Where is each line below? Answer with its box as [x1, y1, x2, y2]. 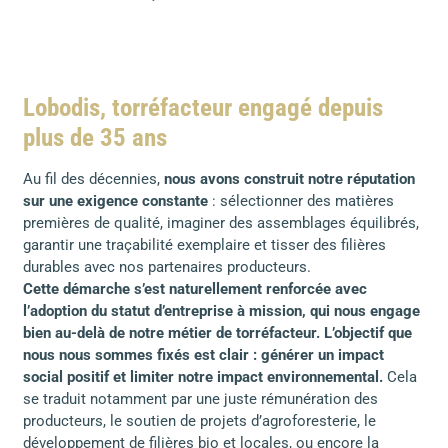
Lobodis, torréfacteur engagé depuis [22, 93, 383, 123]
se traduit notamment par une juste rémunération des [22, 390, 378, 409]
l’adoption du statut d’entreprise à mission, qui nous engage [22, 302, 420, 321]
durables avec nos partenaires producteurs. [22, 258, 311, 277]
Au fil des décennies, [22, 170, 164, 189]
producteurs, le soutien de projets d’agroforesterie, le [22, 412, 376, 431]
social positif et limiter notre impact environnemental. [22, 368, 383, 387]
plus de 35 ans [22, 123, 167, 153]
